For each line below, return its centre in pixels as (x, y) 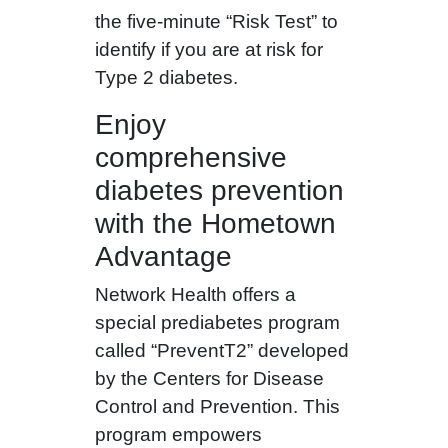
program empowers (178, 435)
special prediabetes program (217, 323)
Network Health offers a (195, 295)
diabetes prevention (219, 191)
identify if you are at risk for (208, 50)
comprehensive (190, 158)
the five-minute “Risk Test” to (216, 22)
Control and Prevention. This (217, 407)
